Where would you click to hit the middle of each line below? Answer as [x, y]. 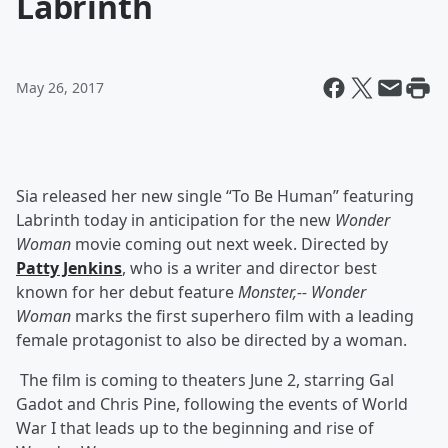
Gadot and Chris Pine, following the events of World [212, 404]
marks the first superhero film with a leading [244, 316]
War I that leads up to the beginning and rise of [195, 428]
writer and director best [286, 268]
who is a [161, 268]
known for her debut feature [127, 292]
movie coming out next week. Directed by [231, 244]
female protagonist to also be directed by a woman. [211, 340]
